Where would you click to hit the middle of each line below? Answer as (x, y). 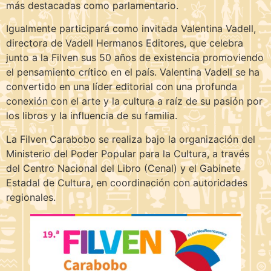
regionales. (31, 197)
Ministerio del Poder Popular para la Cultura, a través (128, 153)
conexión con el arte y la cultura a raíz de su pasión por (134, 101)
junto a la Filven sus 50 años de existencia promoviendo (135, 58)
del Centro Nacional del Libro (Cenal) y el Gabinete (123, 168)
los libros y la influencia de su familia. (92, 116)
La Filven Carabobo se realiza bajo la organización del (131, 139)
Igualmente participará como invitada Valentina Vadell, (131, 29)
